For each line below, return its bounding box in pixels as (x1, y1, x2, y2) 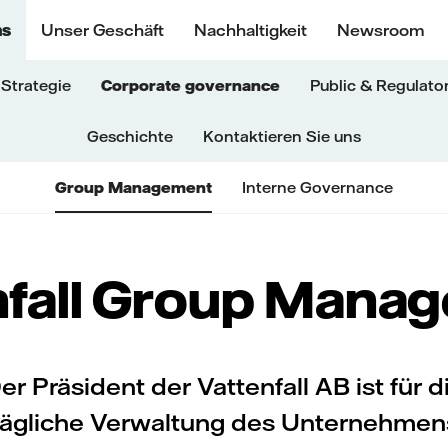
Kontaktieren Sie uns (203, 127, 361, 146)
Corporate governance (100, 76, 280, 95)
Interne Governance (242, 178, 393, 197)
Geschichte (87, 127, 173, 146)
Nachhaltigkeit (193, 20, 307, 40)
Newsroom (336, 20, 425, 40)
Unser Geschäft (40, 20, 164, 40)
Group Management (55, 178, 212, 197)
